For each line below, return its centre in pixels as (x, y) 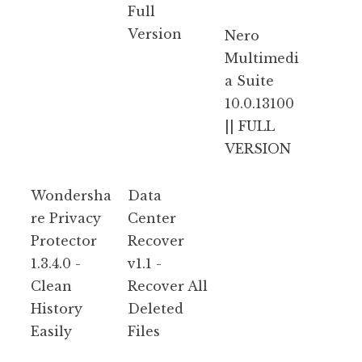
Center (152, 218)
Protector (64, 240)
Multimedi (262, 58)
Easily (51, 331)
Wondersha (71, 195)
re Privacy (66, 218)
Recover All (168, 286)
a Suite (249, 80)
